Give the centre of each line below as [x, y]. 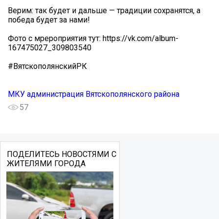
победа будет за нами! [49, 20]
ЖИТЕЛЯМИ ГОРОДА [46, 164]
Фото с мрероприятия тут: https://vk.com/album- [93, 39]
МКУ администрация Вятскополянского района [94, 94]
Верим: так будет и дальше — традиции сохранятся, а [104, 11]
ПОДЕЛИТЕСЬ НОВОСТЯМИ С [61, 154]
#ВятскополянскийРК [47, 66]
